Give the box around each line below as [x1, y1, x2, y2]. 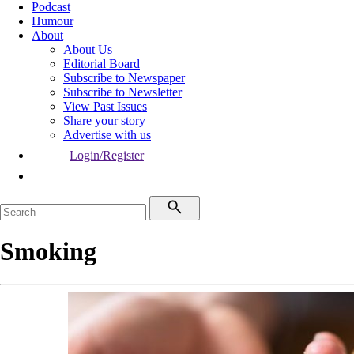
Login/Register [70, 149, 144, 162]
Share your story [63, 114, 145, 127]
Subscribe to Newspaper [63, 71, 185, 85]
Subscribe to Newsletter [63, 85, 182, 99]
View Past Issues [63, 100, 147, 113]
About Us [63, 43, 112, 56]
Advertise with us [63, 128, 151, 141]
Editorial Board [63, 57, 140, 70]
